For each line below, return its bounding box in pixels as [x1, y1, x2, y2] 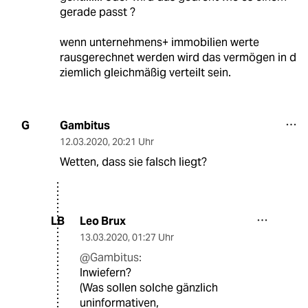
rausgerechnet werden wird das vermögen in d [59, 49, 296, 65]
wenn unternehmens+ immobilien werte [59, 34, 259, 49]
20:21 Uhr [111, 135, 154, 148]
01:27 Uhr [132, 230, 174, 243]
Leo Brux [80, 213, 126, 228]
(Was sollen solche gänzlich [80, 280, 218, 295]
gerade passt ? [59, 4, 135, 19]
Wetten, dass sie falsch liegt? [59, 154, 207, 169]
